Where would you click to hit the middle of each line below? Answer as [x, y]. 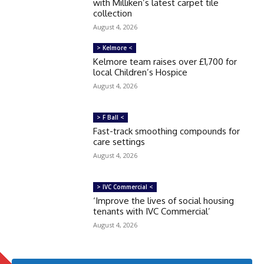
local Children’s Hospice [141, 72]
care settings [119, 141]
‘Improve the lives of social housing [164, 200]
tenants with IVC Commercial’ [152, 211]
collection [113, 13]
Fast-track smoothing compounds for [167, 131]
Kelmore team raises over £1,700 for [165, 61]
